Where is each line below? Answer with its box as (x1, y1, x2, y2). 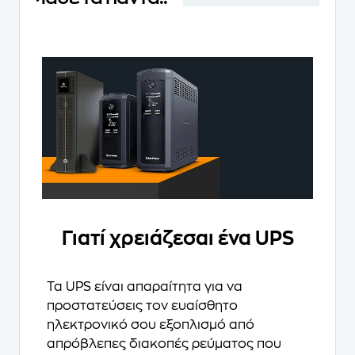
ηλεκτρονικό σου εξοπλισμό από (47, 318, 254, 331)
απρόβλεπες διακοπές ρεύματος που (47, 337, 281, 350)
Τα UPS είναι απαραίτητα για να (47, 280, 242, 293)
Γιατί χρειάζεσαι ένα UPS (61, 228, 294, 248)
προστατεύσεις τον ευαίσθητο (47, 299, 238, 312)
